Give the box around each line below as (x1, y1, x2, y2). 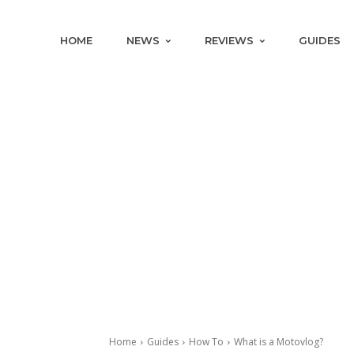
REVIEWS (205, 34, 254, 47)
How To (189, 335, 224, 348)
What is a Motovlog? (234, 335, 323, 348)
